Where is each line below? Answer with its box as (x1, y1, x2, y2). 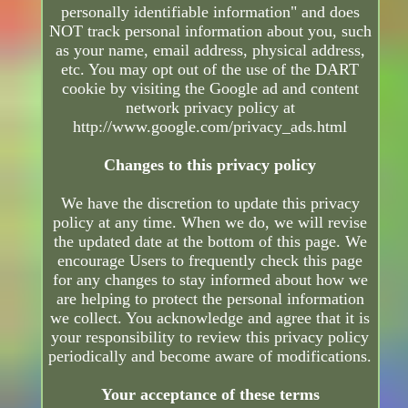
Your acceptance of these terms (100, 385, 320, 404)
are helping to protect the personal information (56, 290, 364, 309)
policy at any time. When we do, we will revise (53, 213, 368, 232)
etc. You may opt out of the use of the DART (61, 60, 360, 79)
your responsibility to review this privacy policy (51, 328, 370, 347)
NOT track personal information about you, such (48, 22, 372, 41)
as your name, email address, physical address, (55, 41, 365, 60)
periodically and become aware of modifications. (48, 347, 372, 366)
